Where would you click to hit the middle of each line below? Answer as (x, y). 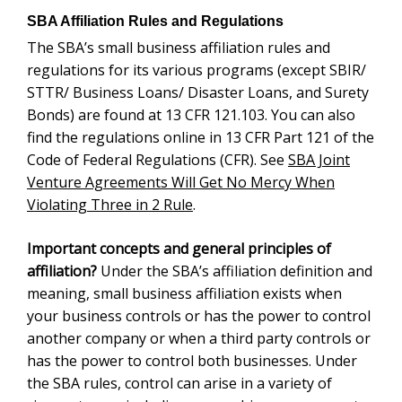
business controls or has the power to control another (194, 204)
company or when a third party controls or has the (183, 227)
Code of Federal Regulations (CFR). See (159, 48)
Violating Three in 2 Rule (106, 93)
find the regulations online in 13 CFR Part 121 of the (192, 26)
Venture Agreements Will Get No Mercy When (171, 70)
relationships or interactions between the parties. (180, 316)
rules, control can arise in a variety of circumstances (190, 271)
